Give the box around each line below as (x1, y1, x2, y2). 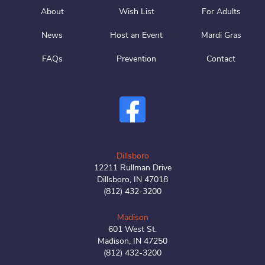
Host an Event (110, 30, 163, 41)
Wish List (118, 6, 154, 18)
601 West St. (108, 223, 157, 235)
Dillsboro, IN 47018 (97, 173, 168, 185)
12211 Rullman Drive (93, 161, 172, 173)
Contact (206, 53, 236, 65)
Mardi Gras (201, 30, 241, 41)
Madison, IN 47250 (98, 235, 167, 247)
